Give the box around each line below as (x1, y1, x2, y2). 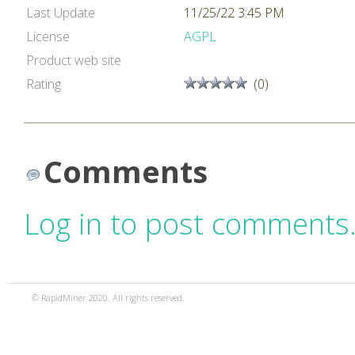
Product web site (26, 52, 121, 69)
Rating (26, 75, 61, 93)
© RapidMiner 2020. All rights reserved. (32, 292, 185, 303)
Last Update (26, 4, 95, 21)
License (26, 28, 70, 45)
